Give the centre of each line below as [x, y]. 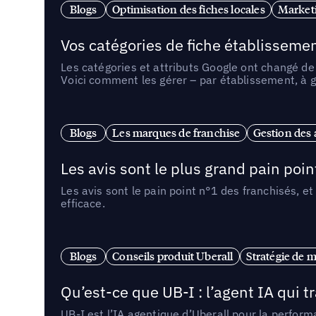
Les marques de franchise [176, 132]
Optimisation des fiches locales [189, 9]
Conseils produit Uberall [173, 256]
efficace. [83, 203]
